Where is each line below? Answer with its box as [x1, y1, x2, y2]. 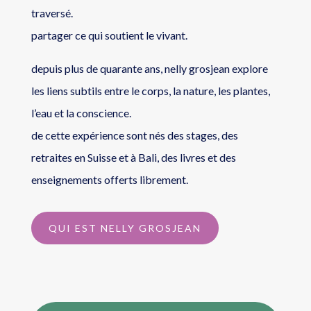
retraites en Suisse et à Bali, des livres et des [31, 151, 236, 165]
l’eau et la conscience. [31, 106, 131, 120]
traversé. [31, 6, 73, 20]
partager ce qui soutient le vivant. [31, 28, 187, 42]
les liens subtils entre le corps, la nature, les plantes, [31, 84, 270, 98]
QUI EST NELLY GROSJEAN [48, 222, 201, 235]
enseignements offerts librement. [31, 173, 188, 187]
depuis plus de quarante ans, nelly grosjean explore [31, 62, 268, 76]
